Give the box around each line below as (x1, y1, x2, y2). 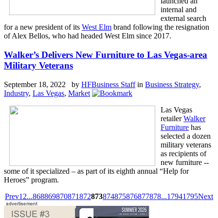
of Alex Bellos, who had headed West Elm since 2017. (4, 32, 171, 40)
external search (161, 14, 206, 23)
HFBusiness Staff (81, 80, 135, 89)
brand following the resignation (111, 23, 209, 32)
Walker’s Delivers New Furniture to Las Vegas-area (4, 50, 207, 60)
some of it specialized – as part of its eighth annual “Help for (4, 166, 189, 175)
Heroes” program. (4, 175, 59, 184)
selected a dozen (161, 131, 211, 140)
